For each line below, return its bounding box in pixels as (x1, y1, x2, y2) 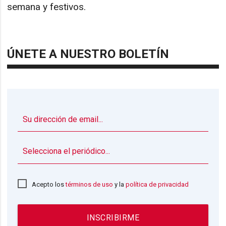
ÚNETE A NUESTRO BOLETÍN (7, 46, 169, 61)
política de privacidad (126, 181, 189, 189)
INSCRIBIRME (86, 212, 140, 222)
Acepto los (32, 181, 66, 189)
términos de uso (66, 181, 114, 189)
